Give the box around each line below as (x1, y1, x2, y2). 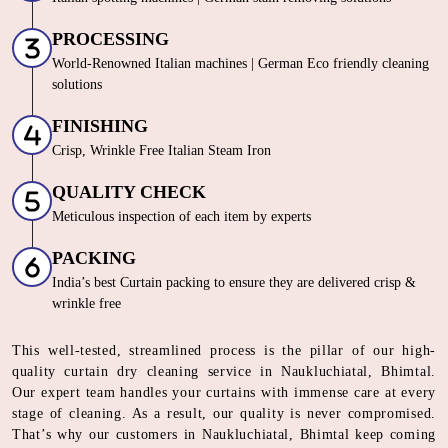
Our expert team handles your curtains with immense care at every (12, 385, 436, 401)
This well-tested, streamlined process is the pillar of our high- (12, 343, 436, 359)
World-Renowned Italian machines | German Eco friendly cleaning (52, 56, 429, 72)
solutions (52, 77, 102, 93)
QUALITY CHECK (52, 182, 206, 203)
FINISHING (52, 116, 148, 137)
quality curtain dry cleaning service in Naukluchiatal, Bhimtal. (12, 364, 436, 380)
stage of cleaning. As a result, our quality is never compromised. (12, 406, 436, 422)
